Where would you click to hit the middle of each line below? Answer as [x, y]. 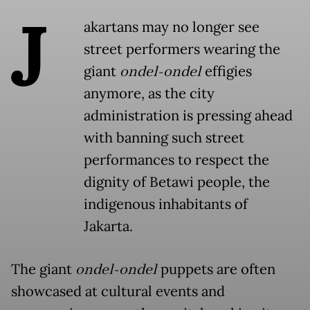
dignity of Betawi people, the [177, 182]
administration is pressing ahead [188, 116]
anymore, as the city [149, 94]
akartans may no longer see [172, 27]
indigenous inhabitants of [166, 204]
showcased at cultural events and [118, 292]
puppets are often [216, 270]
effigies [227, 72]
